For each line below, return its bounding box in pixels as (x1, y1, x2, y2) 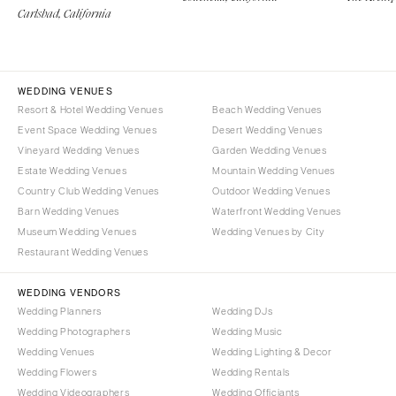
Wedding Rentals (212, 367, 290, 378)
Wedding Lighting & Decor (212, 346, 332, 358)
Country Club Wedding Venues (18, 186, 159, 197)
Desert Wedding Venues (212, 125, 323, 136)
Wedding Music (212, 326, 283, 338)
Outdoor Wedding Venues (212, 186, 331, 197)
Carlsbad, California (18, 6, 111, 22)
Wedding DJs (212, 306, 273, 317)
